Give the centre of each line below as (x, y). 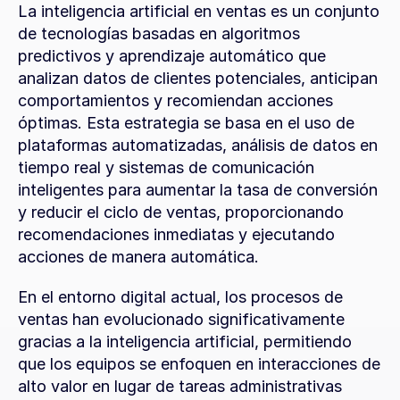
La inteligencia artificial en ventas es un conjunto (199, 11)
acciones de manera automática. (138, 257)
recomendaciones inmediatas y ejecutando (176, 234)
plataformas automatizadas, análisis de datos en (198, 145)
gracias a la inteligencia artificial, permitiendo (185, 342)
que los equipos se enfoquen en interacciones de (199, 364)
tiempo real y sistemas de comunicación (166, 167)
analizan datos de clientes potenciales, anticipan (198, 78)
